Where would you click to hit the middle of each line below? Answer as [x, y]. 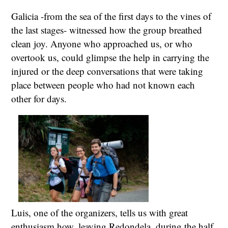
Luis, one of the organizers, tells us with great [100, 213]
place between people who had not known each [103, 85]
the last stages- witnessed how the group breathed [107, 30]
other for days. [39, 99]
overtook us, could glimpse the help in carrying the [110, 58]
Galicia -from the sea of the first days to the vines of [111, 16]
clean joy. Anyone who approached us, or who [102, 44]
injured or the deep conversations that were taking [107, 71]
